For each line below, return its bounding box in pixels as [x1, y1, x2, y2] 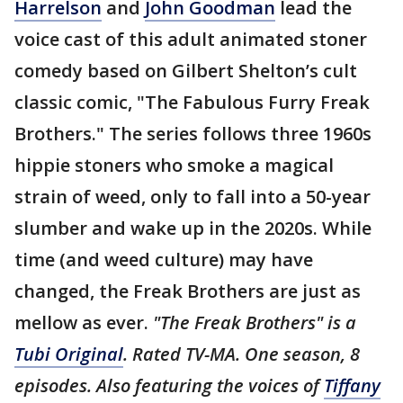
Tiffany [324, 372, 381, 398]
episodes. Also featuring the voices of [14, 372, 324, 398]
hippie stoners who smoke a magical [14, 152, 334, 177]
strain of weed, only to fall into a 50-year [14, 184, 371, 209]
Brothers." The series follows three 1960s [14, 121, 372, 146]
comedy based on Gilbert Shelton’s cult [14, 58, 357, 83]
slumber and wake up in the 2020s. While [14, 215, 372, 240]
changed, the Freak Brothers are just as [14, 278, 361, 303]
